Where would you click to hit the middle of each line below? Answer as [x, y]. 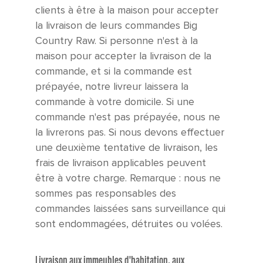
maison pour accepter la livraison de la [123, 56]
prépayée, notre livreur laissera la [112, 87]
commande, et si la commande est [114, 72]
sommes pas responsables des [106, 194]
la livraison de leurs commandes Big [116, 26]
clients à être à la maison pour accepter [127, 11]
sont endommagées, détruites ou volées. [129, 224]
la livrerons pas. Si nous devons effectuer [130, 133]
